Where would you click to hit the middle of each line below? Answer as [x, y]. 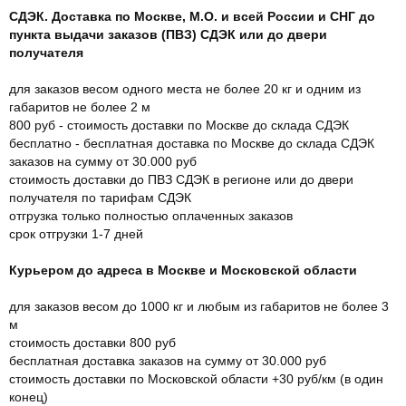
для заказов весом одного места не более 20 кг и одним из [185, 88]
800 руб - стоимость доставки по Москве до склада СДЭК [181, 125]
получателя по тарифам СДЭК [100, 197]
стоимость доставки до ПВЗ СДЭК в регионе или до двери [181, 179]
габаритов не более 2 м [80, 106]
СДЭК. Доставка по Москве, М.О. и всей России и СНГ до [192, 16]
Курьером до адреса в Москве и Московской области [183, 270]
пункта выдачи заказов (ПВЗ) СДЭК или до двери [168, 34]
